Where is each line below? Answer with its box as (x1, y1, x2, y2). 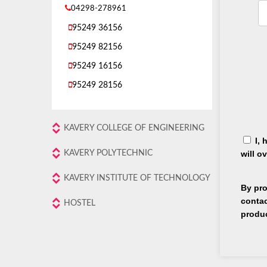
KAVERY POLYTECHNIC (64, 149, 153, 157)
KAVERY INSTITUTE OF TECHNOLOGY (64, 174, 210, 182)
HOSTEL (64, 199, 95, 207)
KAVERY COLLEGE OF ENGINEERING (64, 124, 204, 132)
